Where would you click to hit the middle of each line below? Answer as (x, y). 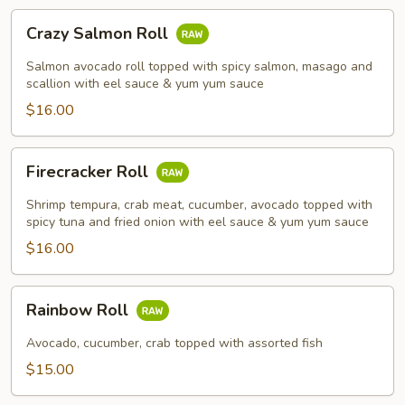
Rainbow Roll (80, 311)
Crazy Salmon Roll (99, 34)
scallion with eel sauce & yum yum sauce (145, 84)
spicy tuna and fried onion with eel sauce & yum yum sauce (198, 222)
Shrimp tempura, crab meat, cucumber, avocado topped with (199, 205)
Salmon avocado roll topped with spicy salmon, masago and (199, 66)
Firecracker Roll (89, 172)
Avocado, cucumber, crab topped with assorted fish (174, 343)
